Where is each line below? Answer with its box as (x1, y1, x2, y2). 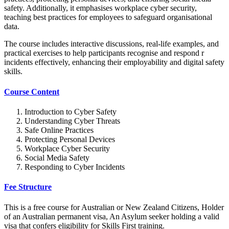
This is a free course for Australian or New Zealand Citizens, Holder (4, 202, 224, 212)
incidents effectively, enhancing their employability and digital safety (4, 58, 224, 67)
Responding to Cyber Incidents (25, 162, 125, 171)
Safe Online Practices (25, 125, 94, 134)
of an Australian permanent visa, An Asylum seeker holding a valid (4, 212, 219, 221)
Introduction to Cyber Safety (25, 107, 117, 116)
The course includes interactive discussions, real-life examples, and (4, 39, 219, 49)
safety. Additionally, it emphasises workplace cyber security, (4, 4, 197, 13)
